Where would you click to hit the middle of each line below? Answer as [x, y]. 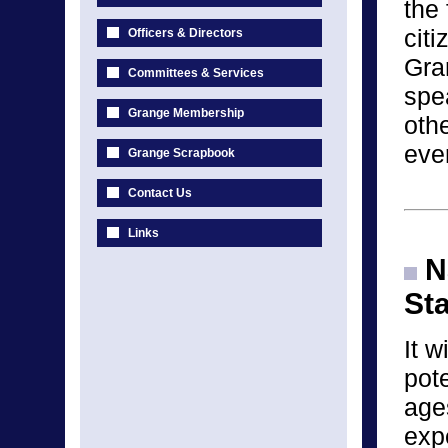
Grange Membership [186, 113]
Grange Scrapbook [181, 153]
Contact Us [160, 193]
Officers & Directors [185, 33]
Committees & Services [196, 73]
